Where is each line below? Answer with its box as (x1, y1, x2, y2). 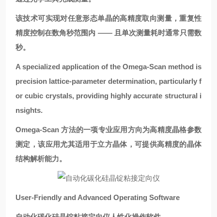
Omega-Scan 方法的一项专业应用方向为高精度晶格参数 (15, 125, 201, 134)
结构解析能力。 (15, 155, 66, 163)
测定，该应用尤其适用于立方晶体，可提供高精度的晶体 (15, 140, 201, 148)
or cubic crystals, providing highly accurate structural (15, 92, 200, 100)
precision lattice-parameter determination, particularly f (15, 77, 201, 85)
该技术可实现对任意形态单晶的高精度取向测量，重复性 (15, 14, 201, 22)
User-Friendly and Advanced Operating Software (15, 193, 180, 201)
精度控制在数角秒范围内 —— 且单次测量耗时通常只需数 (15, 29, 201, 37)
